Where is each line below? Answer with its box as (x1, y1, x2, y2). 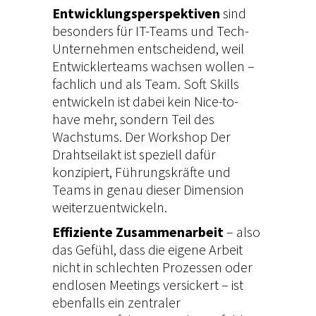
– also (224, 223, 260, 241)
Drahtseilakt (52, 145, 121, 164)
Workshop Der (148, 128, 231, 146)
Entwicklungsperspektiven (52, 4, 220, 23)
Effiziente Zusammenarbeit (52, 223, 224, 241)
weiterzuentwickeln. (52, 198, 167, 217)
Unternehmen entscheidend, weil (52, 39, 244, 58)
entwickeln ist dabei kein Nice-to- (52, 92, 238, 111)
